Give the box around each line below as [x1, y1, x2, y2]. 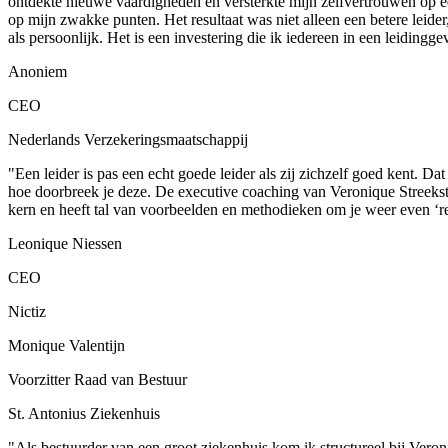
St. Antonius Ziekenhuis [8, 404, 160, 422]
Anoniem [8, 62, 67, 80]
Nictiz [8, 302, 46, 320]
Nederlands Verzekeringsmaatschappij [8, 130, 248, 148]
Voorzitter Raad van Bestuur [8, 370, 187, 388]
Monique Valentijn [8, 336, 125, 354]
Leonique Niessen [8, 234, 122, 252]
